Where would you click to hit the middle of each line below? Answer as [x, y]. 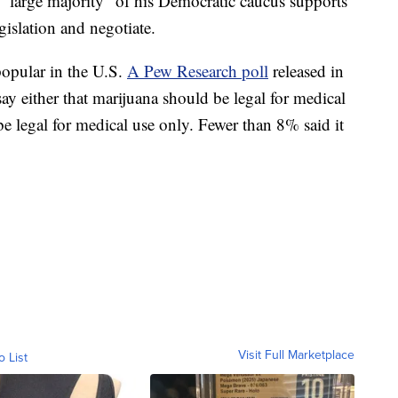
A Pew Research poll [198, 71]
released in [306, 71]
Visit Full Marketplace [296, 355]
